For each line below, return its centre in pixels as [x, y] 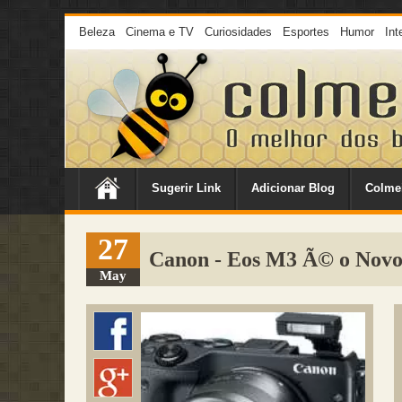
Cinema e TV [160, 32]
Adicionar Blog [293, 188]
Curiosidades [238, 32]
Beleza [97, 32]
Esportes [306, 32]
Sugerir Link [186, 188]
